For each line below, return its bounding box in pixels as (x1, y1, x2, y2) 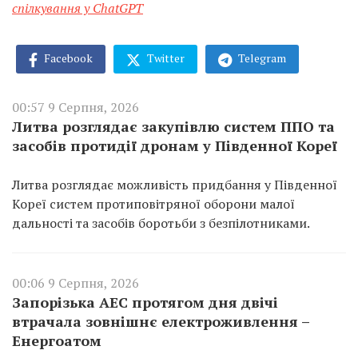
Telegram (236, 50, 286, 66)
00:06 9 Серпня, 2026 (12, 273, 139, 292)
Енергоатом (12, 330, 101, 350)
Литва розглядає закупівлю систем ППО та (12, 116, 335, 136)
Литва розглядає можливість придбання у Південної (12, 175, 337, 193)
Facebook (42, 50, 93, 66)
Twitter (145, 50, 185, 66)
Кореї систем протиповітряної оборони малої (12, 194, 295, 213)
